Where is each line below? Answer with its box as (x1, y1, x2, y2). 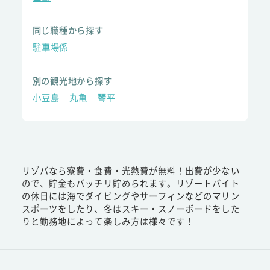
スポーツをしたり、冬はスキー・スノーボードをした (21, 202, 240, 215)
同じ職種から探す (32, 24, 104, 37)
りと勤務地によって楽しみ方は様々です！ (21, 215, 195, 228)
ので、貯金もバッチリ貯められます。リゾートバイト (21, 177, 240, 190)
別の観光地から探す (32, 74, 113, 87)
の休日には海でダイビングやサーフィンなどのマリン (21, 189, 240, 202)
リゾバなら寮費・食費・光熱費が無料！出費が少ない (21, 164, 240, 177)
